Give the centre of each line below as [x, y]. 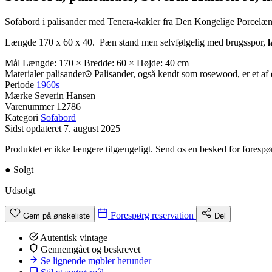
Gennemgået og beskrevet [90, 249]
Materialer [24, 73]
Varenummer [29, 106]
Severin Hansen [65, 95]
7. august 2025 [92, 128]
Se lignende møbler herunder [96, 260]
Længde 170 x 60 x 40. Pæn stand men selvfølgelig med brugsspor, [136, 42]
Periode [19, 84]
